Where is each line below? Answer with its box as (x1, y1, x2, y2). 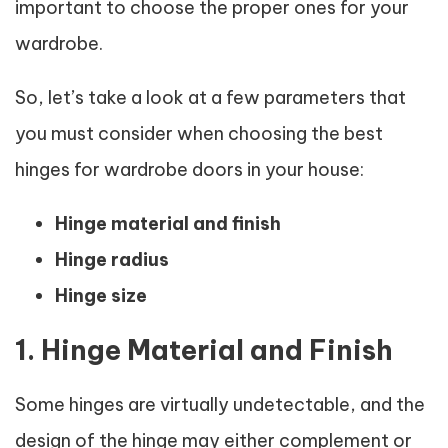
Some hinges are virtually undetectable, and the (15, 393, 425, 416)
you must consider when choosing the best (15, 122, 383, 145)
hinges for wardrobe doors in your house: (15, 158, 364, 181)
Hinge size (55, 284, 147, 307)
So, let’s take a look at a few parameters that (15, 86, 406, 109)
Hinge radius (55, 248, 169, 271)
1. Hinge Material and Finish (15, 333, 393, 367)
